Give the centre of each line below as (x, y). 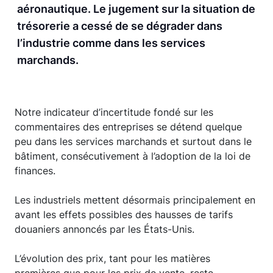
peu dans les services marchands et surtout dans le (133, 141)
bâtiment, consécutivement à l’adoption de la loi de (133, 156)
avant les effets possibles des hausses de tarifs (124, 214)
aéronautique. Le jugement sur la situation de (136, 9)
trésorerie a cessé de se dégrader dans (120, 26)
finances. (35, 171)
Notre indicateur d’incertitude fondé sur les (114, 112)
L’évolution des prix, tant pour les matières (112, 258)
